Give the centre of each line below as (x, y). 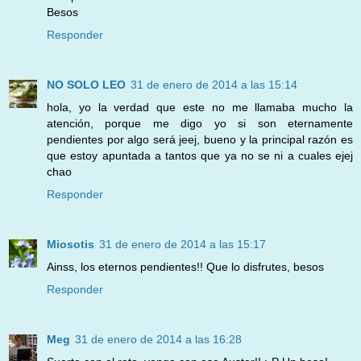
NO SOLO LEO (86, 85)
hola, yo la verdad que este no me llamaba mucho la (200, 108)
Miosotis (71, 245)
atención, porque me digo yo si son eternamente (200, 124)
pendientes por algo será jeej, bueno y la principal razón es (200, 140)
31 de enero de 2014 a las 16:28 (158, 340)
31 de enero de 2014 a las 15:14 (214, 85)
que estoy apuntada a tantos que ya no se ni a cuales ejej (200, 156)
